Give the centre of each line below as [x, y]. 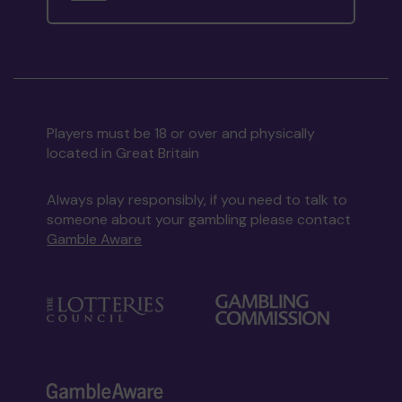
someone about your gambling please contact [199, 219]
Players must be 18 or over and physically [181, 133]
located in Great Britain [123, 153]
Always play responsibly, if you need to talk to [197, 200]
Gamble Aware [95, 239]
